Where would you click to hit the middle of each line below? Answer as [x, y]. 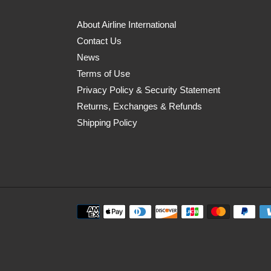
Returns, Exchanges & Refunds [139, 106]
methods [93, 223]
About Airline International [126, 25]
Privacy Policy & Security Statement [149, 90]
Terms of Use [103, 74]
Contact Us [99, 41]
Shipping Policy [107, 123]
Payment [94, 210]
